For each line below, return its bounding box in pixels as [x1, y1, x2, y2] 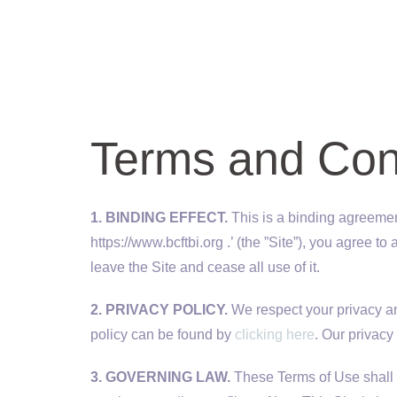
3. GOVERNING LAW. [90, 370, 230, 385]
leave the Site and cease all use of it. [90, 260, 320, 275]
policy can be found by [90, 327, 235, 342]
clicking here [235, 327, 315, 342]
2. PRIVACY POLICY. [90, 302, 228, 317]
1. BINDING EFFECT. [90, 210, 228, 225]
